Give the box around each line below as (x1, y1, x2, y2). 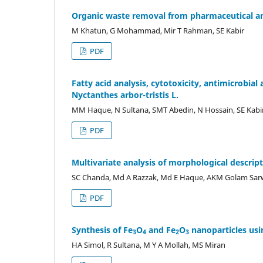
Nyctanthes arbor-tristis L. (72, 89, 178, 100)
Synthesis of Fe (72, 224, 133, 235)
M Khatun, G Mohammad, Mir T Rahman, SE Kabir (72, 25, 244, 36)
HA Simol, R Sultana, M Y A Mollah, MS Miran (72, 239, 225, 250)
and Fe (146, 224, 176, 235)
